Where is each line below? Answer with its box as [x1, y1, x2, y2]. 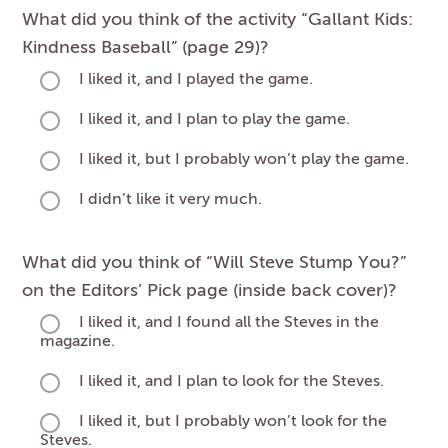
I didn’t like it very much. [79, 192, 262, 209]
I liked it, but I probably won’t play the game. [79, 152, 409, 169]
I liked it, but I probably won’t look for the [79, 414, 387, 431]
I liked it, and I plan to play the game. [79, 112, 350, 129]
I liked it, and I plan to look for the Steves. [79, 374, 384, 391]
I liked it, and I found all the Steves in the [79, 315, 379, 332]
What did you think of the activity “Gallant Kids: [22, 10, 413, 29]
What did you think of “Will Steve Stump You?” [22, 253, 406, 272]
